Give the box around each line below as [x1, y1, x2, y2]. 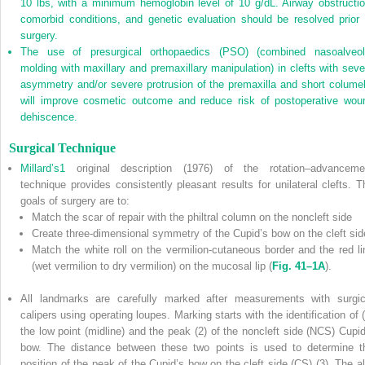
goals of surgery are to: [20, 195, 130, 208]
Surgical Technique [9, 141, 116, 156]
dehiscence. [20, 111, 77, 124]
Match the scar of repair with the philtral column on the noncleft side [32, 211, 352, 224]
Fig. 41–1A [272, 260, 325, 273]
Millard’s [20, 162, 59, 175]
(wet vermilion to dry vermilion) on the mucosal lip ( [32, 260, 272, 273]
